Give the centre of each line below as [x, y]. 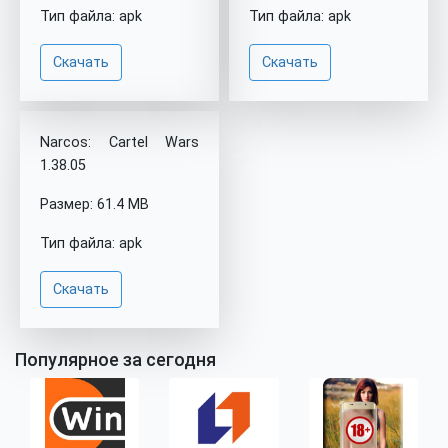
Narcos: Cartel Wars [119, 142]
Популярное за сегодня [115, 359]
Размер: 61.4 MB [94, 204]
